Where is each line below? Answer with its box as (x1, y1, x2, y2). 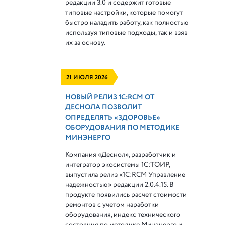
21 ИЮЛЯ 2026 (66, 73, 108, 82)
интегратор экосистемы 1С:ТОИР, (65, 159, 170, 170)
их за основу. (65, 37, 106, 48)
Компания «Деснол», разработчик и (65, 149, 176, 160)
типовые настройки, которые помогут (65, 7, 183, 18)
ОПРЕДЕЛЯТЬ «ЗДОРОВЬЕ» (65, 112, 161, 123)
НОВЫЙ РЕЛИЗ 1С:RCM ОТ (65, 92, 155, 102)
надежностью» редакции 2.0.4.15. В (65, 179, 174, 190)
